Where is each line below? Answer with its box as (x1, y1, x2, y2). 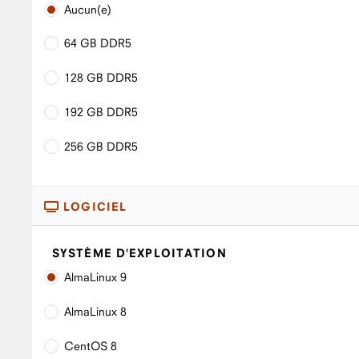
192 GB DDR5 (64, 105, 138, 119)
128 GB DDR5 (64, 71, 138, 85)
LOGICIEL (59, 199, 127, 213)
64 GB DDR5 (64, 36, 131, 50)
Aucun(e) (64, 2, 111, 16)
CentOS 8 (64, 339, 117, 353)
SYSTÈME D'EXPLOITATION (52, 245, 227, 260)
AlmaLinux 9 (64, 270, 127, 284)
